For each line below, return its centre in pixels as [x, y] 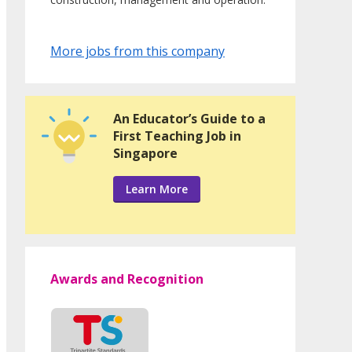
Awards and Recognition [127, 279]
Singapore [145, 154]
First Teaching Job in [177, 136]
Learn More [157, 189]
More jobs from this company [137, 51]
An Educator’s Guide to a [189, 119]
